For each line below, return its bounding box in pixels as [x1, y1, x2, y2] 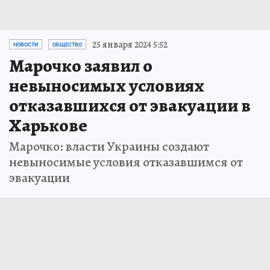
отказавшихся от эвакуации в [9, 93, 251, 118]
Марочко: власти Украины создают [9, 137, 209, 155]
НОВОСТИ [13, 41, 38, 48]
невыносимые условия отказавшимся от [9, 152, 243, 171]
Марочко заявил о [9, 53, 152, 78]
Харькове [9, 113, 87, 137]
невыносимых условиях [9, 73, 204, 98]
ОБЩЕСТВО [52, 41, 82, 48]
